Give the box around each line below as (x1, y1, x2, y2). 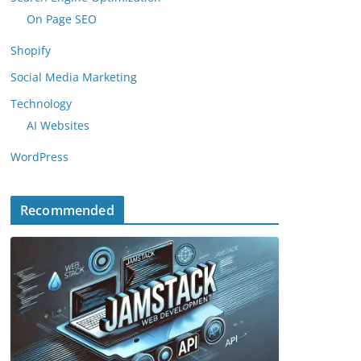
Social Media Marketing (10, 69, 137, 85)
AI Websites (27, 118, 89, 134)
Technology (10, 96, 72, 112)
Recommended (20, 201, 114, 220)
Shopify (10, 43, 51, 59)
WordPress (10, 149, 68, 165)
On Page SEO (27, 11, 97, 27)
